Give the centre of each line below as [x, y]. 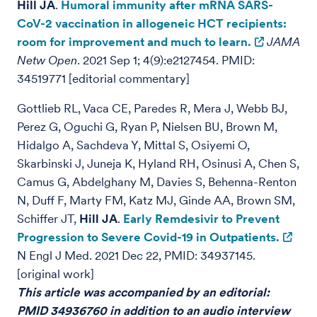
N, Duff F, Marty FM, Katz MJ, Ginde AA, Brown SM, [156, 200]
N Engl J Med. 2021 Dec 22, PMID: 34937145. [136, 255]
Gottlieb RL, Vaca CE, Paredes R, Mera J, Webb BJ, [152, 108]
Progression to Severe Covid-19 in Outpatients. [148, 237]
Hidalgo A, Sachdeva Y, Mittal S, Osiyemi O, [133, 145]
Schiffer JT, [48, 219]
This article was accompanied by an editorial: [143, 292]
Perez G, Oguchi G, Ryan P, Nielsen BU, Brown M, [147, 127]
